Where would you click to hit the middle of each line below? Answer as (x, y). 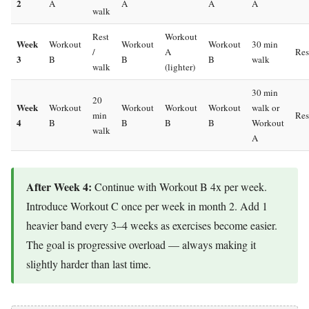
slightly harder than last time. (89, 263)
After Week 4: (59, 186)
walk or (266, 107)
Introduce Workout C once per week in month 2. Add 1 (147, 206)
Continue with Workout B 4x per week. (179, 186)
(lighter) (180, 67)
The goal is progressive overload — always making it (141, 244)
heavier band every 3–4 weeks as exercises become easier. (152, 225)
